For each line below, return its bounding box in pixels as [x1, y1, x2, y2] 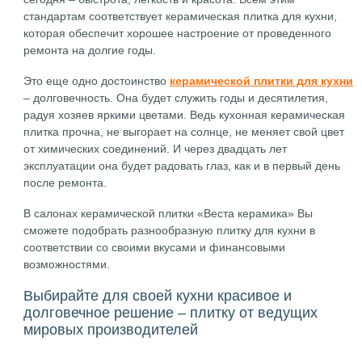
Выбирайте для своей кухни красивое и [23, 288, 293, 304]
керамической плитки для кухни [170, 74, 354, 87]
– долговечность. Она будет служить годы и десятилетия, [23, 91, 329, 104]
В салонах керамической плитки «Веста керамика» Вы [23, 207, 314, 220]
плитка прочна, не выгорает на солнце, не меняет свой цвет [23, 125, 345, 138]
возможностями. [23, 258, 111, 271]
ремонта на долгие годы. [23, 44, 157, 57]
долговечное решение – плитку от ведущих [23, 305, 318, 321]
